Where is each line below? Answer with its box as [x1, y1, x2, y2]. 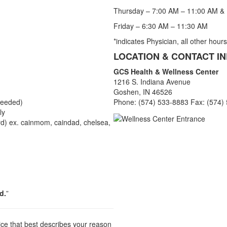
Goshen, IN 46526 [113, 87, 172, 97]
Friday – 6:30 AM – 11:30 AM [113, 21, 208, 31]
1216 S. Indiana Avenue [113, 77, 191, 87]
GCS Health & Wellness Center [113, 66, 218, 77]
